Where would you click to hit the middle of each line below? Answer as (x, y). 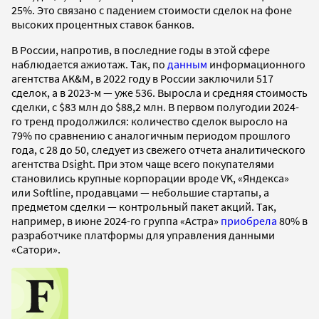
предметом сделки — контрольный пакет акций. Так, (144, 206)
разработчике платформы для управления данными (143, 235)
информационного (256, 64)
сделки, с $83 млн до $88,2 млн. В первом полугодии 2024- (155, 106)
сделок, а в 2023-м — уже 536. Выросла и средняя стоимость (159, 92)
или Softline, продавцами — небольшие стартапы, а (140, 192)
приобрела (249, 220)
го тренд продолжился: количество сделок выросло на (150, 121)
